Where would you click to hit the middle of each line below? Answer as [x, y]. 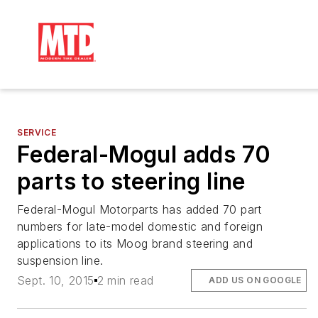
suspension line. [60, 261]
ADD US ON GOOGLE [255, 280]
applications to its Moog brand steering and [135, 243]
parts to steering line [131, 181]
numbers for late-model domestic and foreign [140, 226]
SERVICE [37, 132]
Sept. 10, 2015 [56, 281]
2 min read [125, 281]
